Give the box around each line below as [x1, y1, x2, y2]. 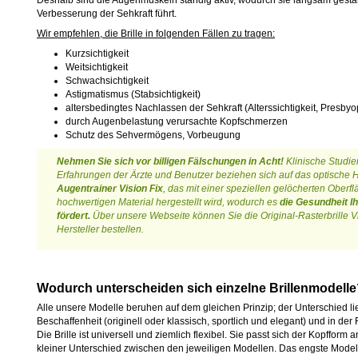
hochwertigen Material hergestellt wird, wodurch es [57, 197, 280, 208]
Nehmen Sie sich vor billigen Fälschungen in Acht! [57, 156, 284, 167]
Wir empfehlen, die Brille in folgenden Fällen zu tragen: [37, 28, 275, 39]
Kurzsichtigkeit [66, 48, 129, 59]
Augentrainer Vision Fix [57, 183, 163, 194]
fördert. [57, 210, 90, 221]
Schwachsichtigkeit [66, 75, 149, 86]
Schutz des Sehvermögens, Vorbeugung [66, 129, 241, 141]
